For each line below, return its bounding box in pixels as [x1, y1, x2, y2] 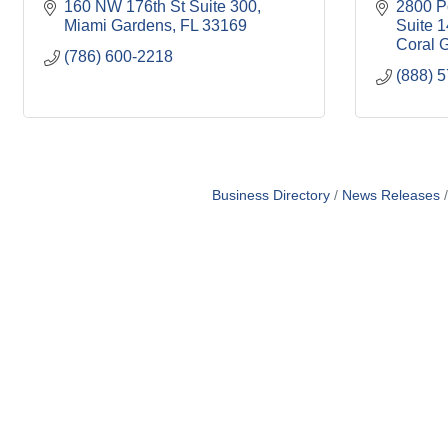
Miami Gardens [64, 17, 172, 34]
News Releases [342, 188, 440, 203]
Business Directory [212, 188, 330, 203]
